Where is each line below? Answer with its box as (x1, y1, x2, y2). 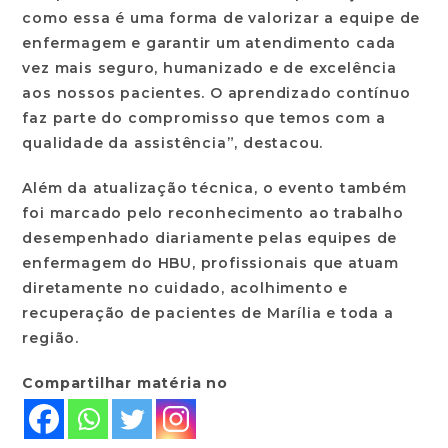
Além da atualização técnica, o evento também (22, 179, 407, 198)
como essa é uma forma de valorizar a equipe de (22, 9, 421, 28)
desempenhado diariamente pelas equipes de (22, 229, 398, 248)
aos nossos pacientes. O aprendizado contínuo (22, 84, 411, 103)
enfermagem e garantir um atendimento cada (22, 34, 397, 53)
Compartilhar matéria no (22, 374, 228, 393)
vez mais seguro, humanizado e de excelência (22, 59, 397, 78)
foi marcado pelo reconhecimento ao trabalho (22, 204, 404, 223)
